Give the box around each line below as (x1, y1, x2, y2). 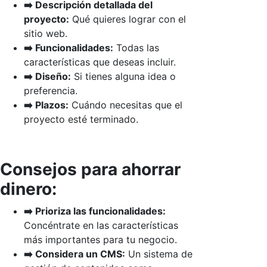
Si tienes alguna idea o (71, 70, 176, 82)
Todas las (113, 41, 159, 54)
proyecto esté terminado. (24, 113, 138, 125)
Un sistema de (125, 247, 193, 260)
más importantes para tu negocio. (24, 233, 177, 246)
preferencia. (24, 84, 77, 97)
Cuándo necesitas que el (69, 98, 182, 111)
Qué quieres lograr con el (69, 13, 186, 25)
